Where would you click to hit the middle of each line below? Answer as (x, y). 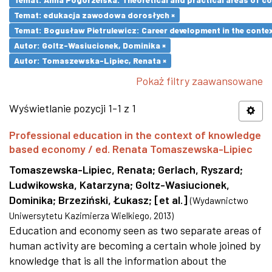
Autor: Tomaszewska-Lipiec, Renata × (90, 60)
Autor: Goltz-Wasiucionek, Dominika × (90, 45)
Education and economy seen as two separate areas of (135, 230)
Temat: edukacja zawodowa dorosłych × (94, 15)
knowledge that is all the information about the (118, 260)
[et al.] (171, 200)
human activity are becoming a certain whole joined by (135, 245)
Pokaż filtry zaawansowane (199, 81)
